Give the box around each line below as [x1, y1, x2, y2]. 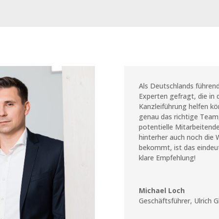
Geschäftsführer [138, 196, 190, 206]
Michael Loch [138, 186, 185, 196]
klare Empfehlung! [138, 153, 196, 163]
